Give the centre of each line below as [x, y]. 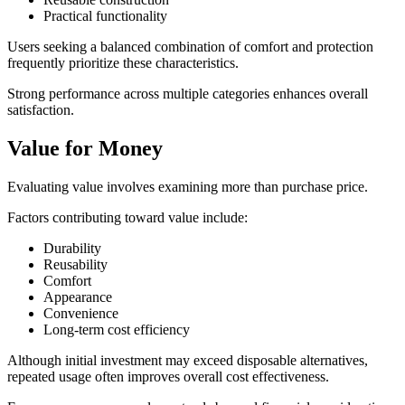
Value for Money [85, 148]
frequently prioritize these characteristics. [123, 62]
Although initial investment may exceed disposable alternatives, [188, 360]
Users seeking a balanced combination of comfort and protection [190, 46]
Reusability [75, 264]
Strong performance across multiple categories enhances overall [188, 93]
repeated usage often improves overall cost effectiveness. [168, 376]
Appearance [78, 297]
